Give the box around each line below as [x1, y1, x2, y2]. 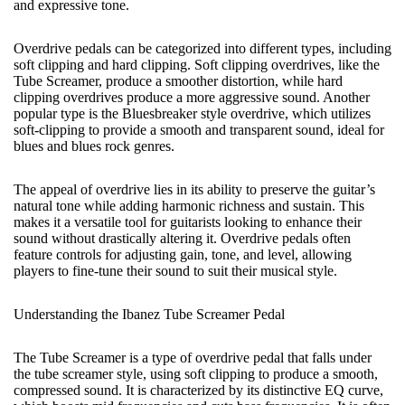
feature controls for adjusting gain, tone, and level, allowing [14, 247, 352, 262]
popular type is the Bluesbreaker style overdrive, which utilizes [14, 106, 371, 121]
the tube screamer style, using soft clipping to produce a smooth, [14, 366, 378, 381]
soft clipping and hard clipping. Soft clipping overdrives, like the [14, 57, 380, 72]
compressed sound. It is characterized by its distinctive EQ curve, [14, 382, 383, 398]
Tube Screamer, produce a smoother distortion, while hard [14, 73, 343, 89]
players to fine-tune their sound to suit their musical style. [14, 263, 337, 278]
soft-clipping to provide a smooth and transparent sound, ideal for [14, 122, 384, 137]
